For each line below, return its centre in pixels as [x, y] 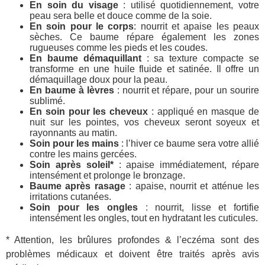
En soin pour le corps [82, 27]
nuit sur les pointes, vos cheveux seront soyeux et [144, 122]
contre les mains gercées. [83, 154]
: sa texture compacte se [200, 59]
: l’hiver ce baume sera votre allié [189, 144]
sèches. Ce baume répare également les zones [144, 37]
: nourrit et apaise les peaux [197, 27]
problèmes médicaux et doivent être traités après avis [132, 254]
